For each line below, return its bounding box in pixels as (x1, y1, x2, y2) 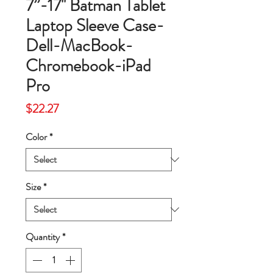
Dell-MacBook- (26, 34, 133, 58)
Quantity (26, 230, 60, 244)
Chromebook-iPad (26, 54, 151, 79)
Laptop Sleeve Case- (26, 13, 164, 38)
